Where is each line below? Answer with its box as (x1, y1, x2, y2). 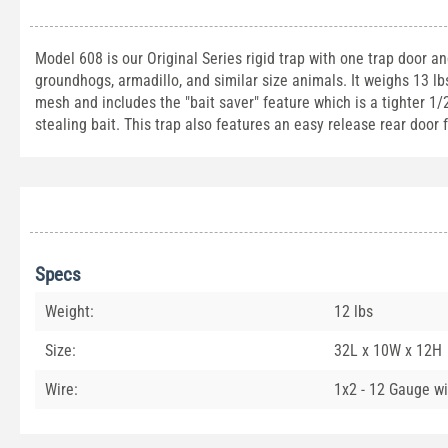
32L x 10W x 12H (334, 341, 442, 360)
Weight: (45, 302, 94, 321)
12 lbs (334, 302, 373, 321)
